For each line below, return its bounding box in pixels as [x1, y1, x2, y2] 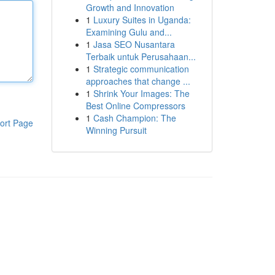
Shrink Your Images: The [93, 87, 190, 99]
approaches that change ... [85, 75, 190, 87]
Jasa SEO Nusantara [93, 38, 175, 50]
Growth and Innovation [85, 1, 174, 14]
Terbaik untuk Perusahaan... [85, 50, 196, 63]
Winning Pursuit [85, 124, 147, 136]
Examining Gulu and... [85, 26, 172, 38]
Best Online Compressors [85, 99, 185, 112]
